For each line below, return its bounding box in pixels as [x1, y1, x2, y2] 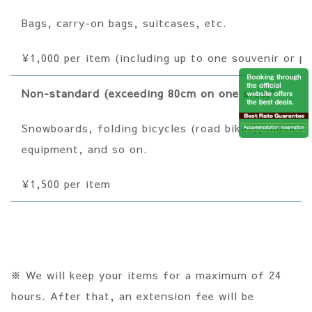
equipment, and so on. [22, 141, 148, 156]
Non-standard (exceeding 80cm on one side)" [22, 85, 276, 100]
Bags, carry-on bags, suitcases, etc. [22, 15, 227, 30]
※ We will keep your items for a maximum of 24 [10, 267, 281, 282]
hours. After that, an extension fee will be [10, 288, 254, 303]
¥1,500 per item [22, 175, 111, 191]
